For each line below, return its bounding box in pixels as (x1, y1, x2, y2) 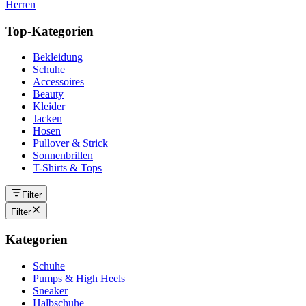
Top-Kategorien (5, 23, 94, 38)
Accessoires (33, 76, 84, 88)
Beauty (33, 88, 64, 100)
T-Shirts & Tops (33, 162, 102, 174)
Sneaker (33, 284, 68, 296)
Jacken (33, 113, 62, 125)
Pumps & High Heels (33, 272, 125, 284)
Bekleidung (33, 51, 83, 64)
